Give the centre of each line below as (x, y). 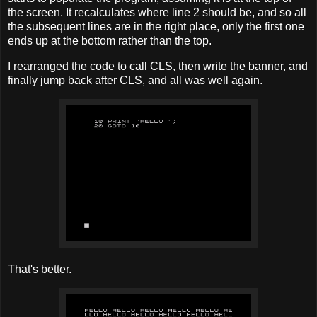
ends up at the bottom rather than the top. (110, 41)
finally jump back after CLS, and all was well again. (135, 81)
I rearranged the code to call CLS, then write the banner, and (158, 67)
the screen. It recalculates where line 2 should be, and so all (157, 13)
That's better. (40, 269)
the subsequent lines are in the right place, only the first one (156, 27)
